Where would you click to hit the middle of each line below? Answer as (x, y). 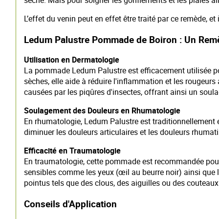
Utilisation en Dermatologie (72, 60)
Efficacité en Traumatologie (72, 151)
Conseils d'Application (70, 204)
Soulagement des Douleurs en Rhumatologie (102, 111)
